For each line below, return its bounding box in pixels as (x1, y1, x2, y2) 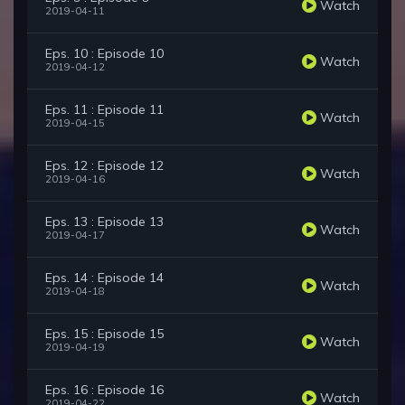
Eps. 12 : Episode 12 (45, 157, 164, 174)
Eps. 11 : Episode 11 (45, 101, 164, 118)
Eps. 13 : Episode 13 (45, 213, 164, 231)
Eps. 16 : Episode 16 (45, 381, 164, 399)
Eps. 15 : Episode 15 (45, 325, 164, 343)
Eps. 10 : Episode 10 (45, 45, 164, 62)
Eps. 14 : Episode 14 (45, 269, 164, 287)
